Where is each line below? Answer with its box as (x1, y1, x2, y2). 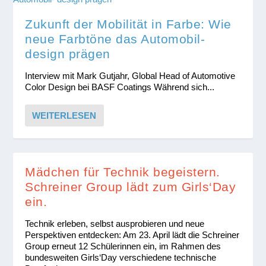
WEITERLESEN (32, 110, 97, 121)
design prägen (25, 46, 110, 61)
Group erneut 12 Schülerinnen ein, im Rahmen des (25, 240, 221, 251)
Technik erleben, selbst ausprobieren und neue (25, 218, 205, 229)
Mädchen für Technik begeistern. (25, 164, 220, 179)
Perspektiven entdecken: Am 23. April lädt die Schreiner (25, 229, 240, 240)
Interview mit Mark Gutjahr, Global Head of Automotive (25, 70, 236, 81)
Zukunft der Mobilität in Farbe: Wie (25, 17, 232, 31)
